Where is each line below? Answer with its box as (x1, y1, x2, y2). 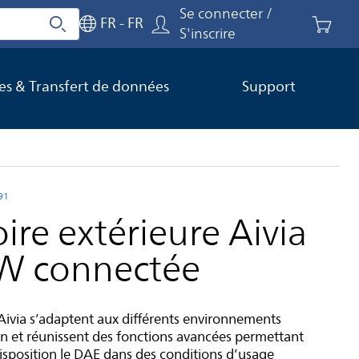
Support (242, 75, 296, 98)
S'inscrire (179, 22, 236, 45)
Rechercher (59, 20, 126, 42)
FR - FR (100, 11, 143, 34)
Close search (30, 22, 74, 35)
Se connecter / (179, 2, 272, 25)
